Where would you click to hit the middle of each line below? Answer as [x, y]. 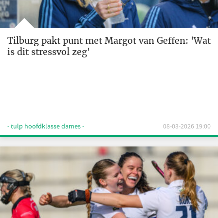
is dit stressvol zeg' [49, 52]
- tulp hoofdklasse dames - [46, 127]
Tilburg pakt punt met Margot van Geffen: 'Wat [109, 41]
